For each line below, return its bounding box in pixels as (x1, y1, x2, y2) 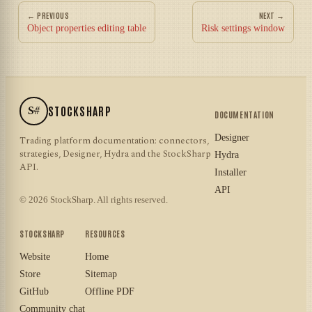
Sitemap (85, 268, 117, 279)
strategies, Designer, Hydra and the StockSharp (19, 146, 211, 161)
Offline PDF (85, 286, 134, 297)
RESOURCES (85, 227, 125, 239)
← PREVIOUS (27, 9, 70, 20)
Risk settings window (201, 22, 285, 33)
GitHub (19, 286, 49, 297)
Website (19, 251, 50, 262)
